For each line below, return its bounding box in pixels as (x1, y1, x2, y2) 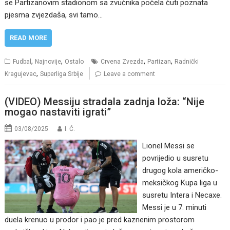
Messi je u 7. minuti (142, 203, 206, 213)
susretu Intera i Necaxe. (142, 190, 222, 200)
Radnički (175, 57, 199, 65)
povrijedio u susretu (142, 154, 208, 163)
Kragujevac (5, 70, 37, 78)
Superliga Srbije (40, 70, 84, 78)
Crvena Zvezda (101, 57, 144, 65)
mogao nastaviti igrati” (5, 106, 111, 119)
